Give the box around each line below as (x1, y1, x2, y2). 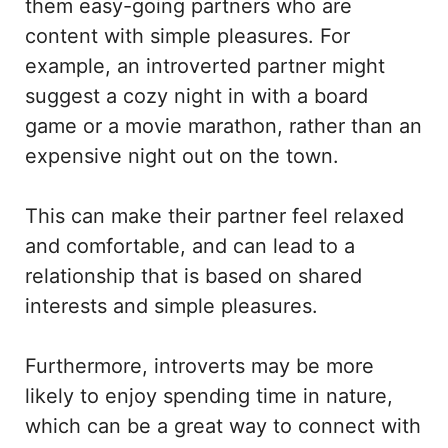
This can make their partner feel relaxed (25, 204, 404, 229)
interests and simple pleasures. (25, 294, 318, 319)
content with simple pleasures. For (25, 24, 350, 49)
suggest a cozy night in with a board (25, 84, 368, 109)
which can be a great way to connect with (25, 414, 421, 439)
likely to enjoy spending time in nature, (25, 384, 393, 409)
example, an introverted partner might (25, 54, 385, 79)
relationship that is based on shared (25, 264, 362, 289)
